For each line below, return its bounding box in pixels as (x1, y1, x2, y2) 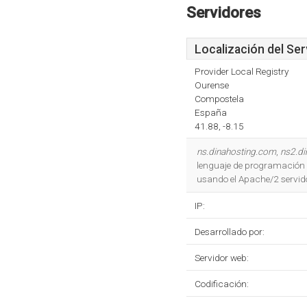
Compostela (195, 93, 244, 104)
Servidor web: (195, 252, 249, 263)
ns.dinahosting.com (197, 146, 276, 157)
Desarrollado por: (195, 226, 265, 237)
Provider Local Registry (195, 66, 288, 77)
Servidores (186, 3, 261, 21)
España (195, 107, 227, 118)
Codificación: (195, 278, 249, 289)
